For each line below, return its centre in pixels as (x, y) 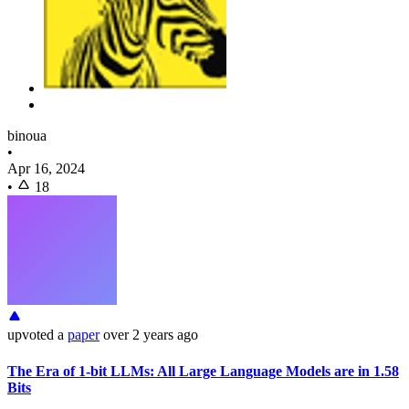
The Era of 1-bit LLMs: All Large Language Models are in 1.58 (203, 371)
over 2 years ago (151, 335)
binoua (27, 136)
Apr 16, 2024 (46, 169)
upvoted (31, 335)
